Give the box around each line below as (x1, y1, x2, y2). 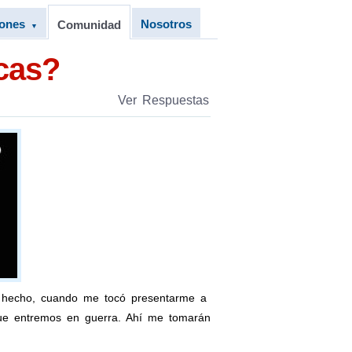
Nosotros (140, 17, 192, 31)
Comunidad (57, 18, 121, 31)
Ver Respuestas (117, 93, 209, 107)
